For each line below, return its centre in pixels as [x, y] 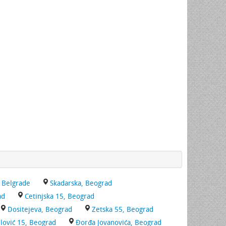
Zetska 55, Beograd [123, 210]
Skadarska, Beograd [81, 183]
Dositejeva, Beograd [40, 210]
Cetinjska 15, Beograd [60, 196]
